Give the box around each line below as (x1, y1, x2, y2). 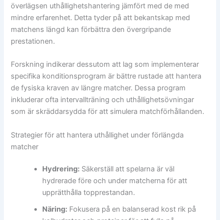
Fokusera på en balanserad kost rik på (67, 205, 196, 214)
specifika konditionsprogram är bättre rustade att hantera (11, 72, 202, 81)
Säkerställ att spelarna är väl (80, 165, 175, 174)
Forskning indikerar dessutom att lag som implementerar (11, 60, 199, 69)
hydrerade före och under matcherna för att (42, 176, 188, 186)
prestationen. (11, 36, 55, 46)
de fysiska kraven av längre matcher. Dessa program (11, 83, 186, 93)
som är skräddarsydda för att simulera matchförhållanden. (11, 107, 205, 116)
